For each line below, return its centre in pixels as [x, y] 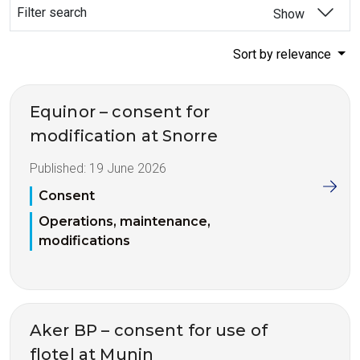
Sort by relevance [284, 54]
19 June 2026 [128, 168]
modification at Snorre [124, 136]
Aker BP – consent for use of [149, 331]
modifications [84, 241]
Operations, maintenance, [125, 222]
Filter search [52, 12]
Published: [59, 168]
